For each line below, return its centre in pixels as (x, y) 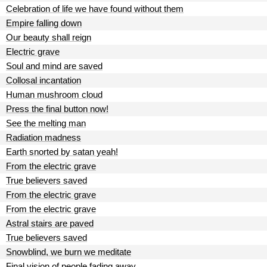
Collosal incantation (44, 80)
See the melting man (46, 123)
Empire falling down (44, 23)
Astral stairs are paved (50, 223)
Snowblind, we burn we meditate (69, 252)
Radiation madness (44, 137)
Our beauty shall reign (49, 37)
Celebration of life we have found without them (95, 9)
